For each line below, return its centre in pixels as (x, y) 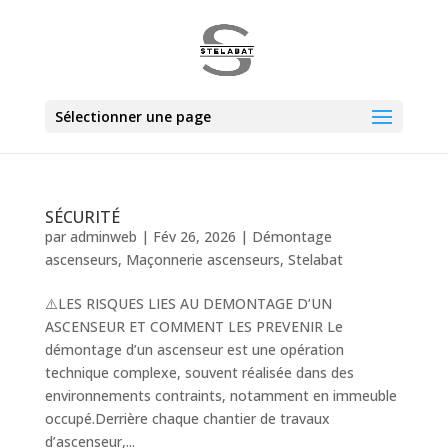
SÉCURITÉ (82, 217)
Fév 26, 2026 (194, 236)
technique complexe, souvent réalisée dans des (199, 372)
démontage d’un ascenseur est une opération (194, 349)
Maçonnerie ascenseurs (202, 259)
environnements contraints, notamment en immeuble (220, 395)
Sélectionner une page (132, 116)
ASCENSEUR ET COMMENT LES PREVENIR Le (193, 326)
